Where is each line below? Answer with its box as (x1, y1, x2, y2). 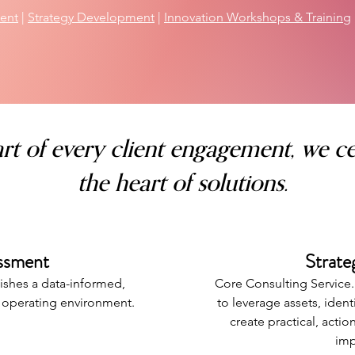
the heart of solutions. (78, 164, 294, 203)
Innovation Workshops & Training (164, 10, 351, 25)
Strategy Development (28, 10, 155, 25)
